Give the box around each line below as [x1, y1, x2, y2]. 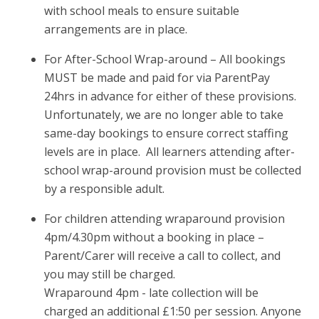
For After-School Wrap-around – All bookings [44, 51, 286, 68]
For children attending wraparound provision [44, 211, 286, 227]
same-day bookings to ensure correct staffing [44, 125, 289, 142]
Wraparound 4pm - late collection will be [44, 285, 259, 301]
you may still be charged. [44, 266, 176, 283]
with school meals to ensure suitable [44, 3, 240, 19]
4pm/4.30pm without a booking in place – [44, 229, 265, 246]
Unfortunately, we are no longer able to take [44, 107, 284, 123]
